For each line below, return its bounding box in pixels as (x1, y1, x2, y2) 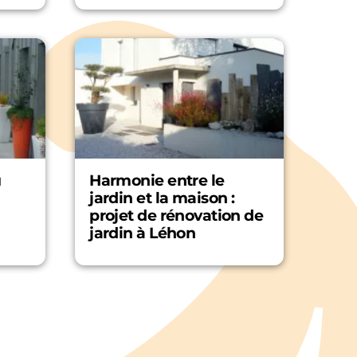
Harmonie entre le (89, 171, 225, 190)
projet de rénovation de (89, 206, 264, 226)
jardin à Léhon (89, 224, 196, 243)
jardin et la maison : (89, 189, 235, 208)
